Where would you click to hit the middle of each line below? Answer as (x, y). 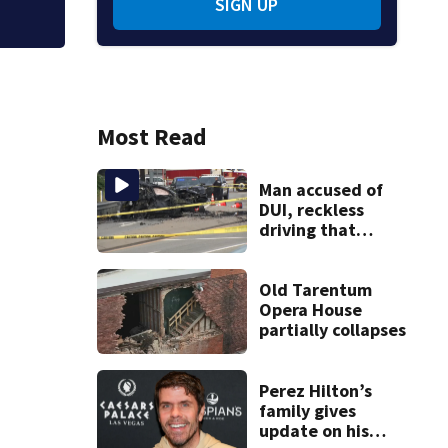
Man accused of (320, 189)
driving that (307, 229)
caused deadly (317, 249)
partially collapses (332, 330)
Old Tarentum (315, 290)
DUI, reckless (311, 209)
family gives (307, 410)
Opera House (310, 310)
